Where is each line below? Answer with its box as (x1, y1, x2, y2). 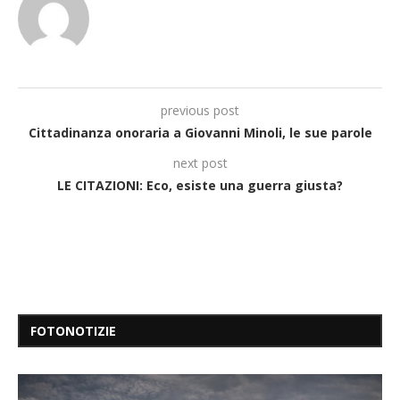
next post (172, 154, 228, 172)
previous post (161, 102, 239, 120)
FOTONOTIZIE (30, 322, 116, 340)
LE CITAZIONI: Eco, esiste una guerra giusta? (57, 177, 343, 195)
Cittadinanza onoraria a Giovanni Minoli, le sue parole (28, 124, 372, 142)
